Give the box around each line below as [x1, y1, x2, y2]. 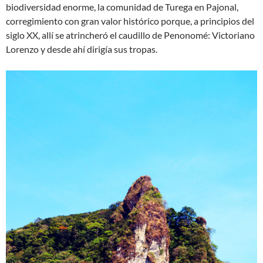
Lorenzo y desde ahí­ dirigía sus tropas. [6, 43, 157, 55]
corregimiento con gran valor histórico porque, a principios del [6, 15, 254, 27]
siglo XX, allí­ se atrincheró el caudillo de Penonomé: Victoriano [6, 29, 255, 41]
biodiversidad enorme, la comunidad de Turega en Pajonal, [6, 1, 238, 13]
